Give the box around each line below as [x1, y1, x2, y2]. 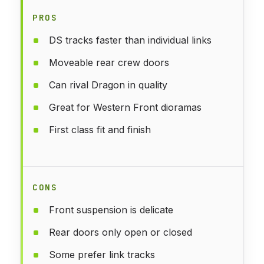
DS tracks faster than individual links [49, 34, 212, 46]
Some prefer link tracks [49, 248, 155, 260]
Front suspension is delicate [49, 203, 173, 216]
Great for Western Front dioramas [49, 101, 202, 113]
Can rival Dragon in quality [49, 78, 167, 91]
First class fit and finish [49, 123, 151, 136]
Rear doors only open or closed [49, 226, 192, 238]
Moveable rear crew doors [49, 56, 169, 68]
